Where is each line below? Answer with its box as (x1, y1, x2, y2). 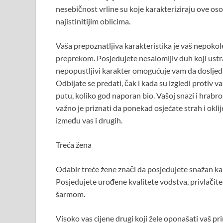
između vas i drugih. (56, 115, 122, 125)
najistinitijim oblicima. (56, 16, 130, 26)
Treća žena (56, 139, 92, 149)
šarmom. (56, 189, 85, 199)
